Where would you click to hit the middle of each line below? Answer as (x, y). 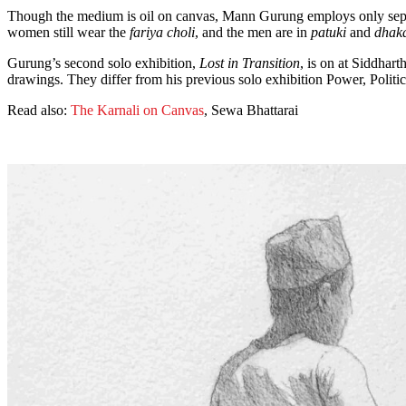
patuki (329, 33)
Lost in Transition (250, 63)
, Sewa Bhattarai (251, 111)
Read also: (39, 111)
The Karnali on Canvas (137, 111)
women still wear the (68, 33)
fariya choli (162, 33)
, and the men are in (253, 33)
